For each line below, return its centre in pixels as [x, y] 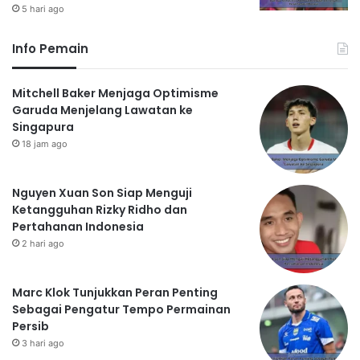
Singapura [43, 127]
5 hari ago [43, 9]
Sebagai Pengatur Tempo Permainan [121, 310]
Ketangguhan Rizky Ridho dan [100, 210]
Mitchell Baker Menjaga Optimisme [115, 94]
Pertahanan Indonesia [78, 227]
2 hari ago [43, 244]
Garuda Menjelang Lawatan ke [102, 110]
